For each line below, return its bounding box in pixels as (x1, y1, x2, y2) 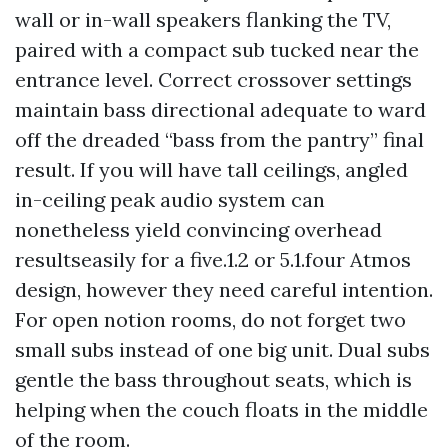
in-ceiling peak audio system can (15, 187, 325, 212)
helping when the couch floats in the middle (15, 397, 428, 422)
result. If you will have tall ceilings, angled (15, 157, 408, 182)
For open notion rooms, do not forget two (15, 307, 406, 332)
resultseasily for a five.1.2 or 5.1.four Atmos (15, 247, 411, 272)
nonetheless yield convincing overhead (15, 217, 382, 242)
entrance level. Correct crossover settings (15, 67, 412, 92)
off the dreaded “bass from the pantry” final (15, 127, 424, 152)
